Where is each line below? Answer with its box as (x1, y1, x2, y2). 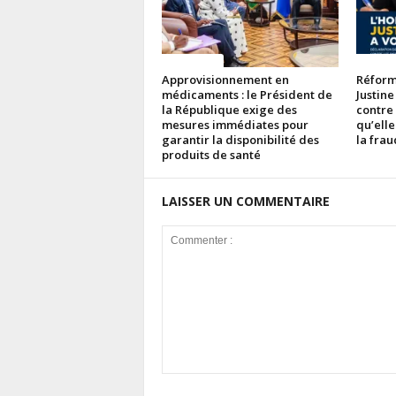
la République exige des (161, 102, 297, 118)
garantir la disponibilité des (161, 132, 319, 148)
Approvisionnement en (161, 72, 289, 88)
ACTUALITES (165, 54, 219, 66)
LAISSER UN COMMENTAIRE (161, 193, 330, 209)
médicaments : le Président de (161, 87, 332, 103)
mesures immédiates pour (161, 117, 308, 133)
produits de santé (161, 147, 261, 163)
